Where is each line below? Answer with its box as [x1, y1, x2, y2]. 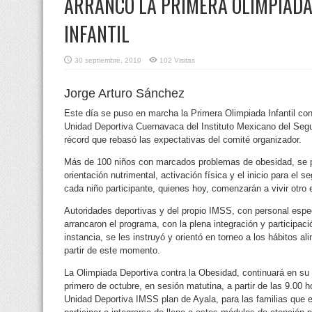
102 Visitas [159, 56, 195, 64]
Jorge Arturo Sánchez [64, 86, 185, 100]
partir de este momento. [64, 244, 160, 256]
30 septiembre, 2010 [75, 56, 141, 64]
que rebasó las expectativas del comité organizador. [89, 134, 302, 145]
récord [64, 134, 89, 145]
